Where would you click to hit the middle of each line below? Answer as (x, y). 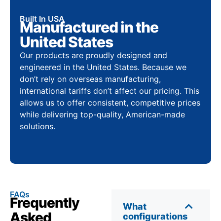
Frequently (45, 203)
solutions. (37, 126)
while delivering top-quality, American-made (102, 114)
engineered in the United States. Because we (103, 67)
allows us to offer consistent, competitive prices (110, 102)
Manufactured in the (89, 27)
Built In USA (42, 18)
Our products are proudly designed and (93, 55)
